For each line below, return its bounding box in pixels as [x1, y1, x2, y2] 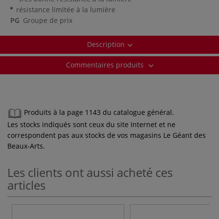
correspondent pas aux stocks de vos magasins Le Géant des [7, 130, 206, 140]
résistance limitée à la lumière [16, 4, 115, 14]
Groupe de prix [23, 15, 72, 25]
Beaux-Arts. [7, 141, 45, 151]
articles [7, 176, 45, 193]
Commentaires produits [66, 60, 146, 69]
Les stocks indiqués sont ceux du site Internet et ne [7, 119, 175, 129]
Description [87, 39, 125, 49]
